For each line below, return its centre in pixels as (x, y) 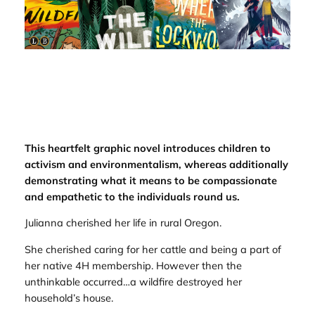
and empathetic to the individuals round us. (132, 196)
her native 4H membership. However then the (133, 265)
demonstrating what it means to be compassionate (150, 180)
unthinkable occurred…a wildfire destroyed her (133, 281)
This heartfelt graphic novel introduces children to (147, 148)
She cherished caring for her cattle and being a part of (153, 249)
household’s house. (69, 297)
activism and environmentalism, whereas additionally (156, 164)
